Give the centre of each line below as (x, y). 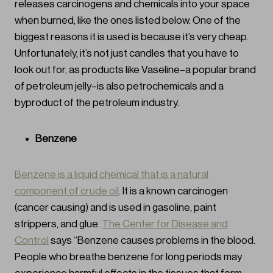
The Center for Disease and (165, 224)
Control (32, 241)
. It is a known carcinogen (173, 191)
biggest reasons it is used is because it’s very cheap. (132, 37)
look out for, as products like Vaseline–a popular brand (135, 70)
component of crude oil (67, 191)
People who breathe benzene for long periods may (128, 257)
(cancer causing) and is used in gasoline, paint (115, 208)
